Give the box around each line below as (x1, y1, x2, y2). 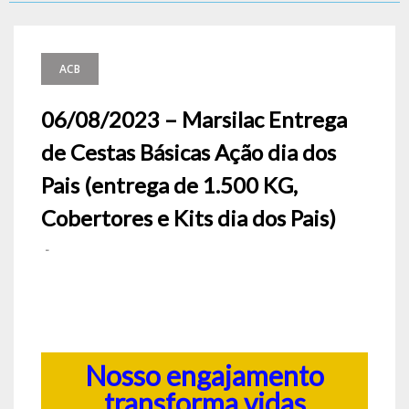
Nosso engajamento (85, 359, 324, 392)
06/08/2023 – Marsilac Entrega (41, 106, 347, 132)
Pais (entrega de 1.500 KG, (41, 172, 298, 198)
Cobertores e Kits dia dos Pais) (41, 204, 336, 231)
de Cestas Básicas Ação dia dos (41, 139, 336, 165)
